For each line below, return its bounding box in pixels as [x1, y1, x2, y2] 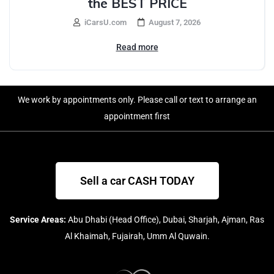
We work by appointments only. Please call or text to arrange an [17, 94, 257, 105]
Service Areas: [10, 214, 66, 224]
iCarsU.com [83, 17, 127, 27]
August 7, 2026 [149, 17, 201, 27]
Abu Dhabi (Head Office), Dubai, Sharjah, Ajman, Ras [66, 214, 264, 224]
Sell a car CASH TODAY [80, 174, 194, 187]
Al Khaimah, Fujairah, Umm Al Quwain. [64, 231, 210, 241]
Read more [116, 42, 158, 52]
